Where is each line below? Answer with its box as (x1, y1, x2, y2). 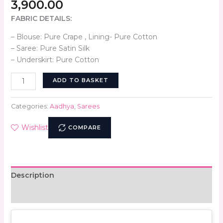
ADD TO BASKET (53, 76, 109, 84)
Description (10, 171, 54, 180)
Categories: (10, 103, 50, 111)
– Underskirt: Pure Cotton (10, 55, 99, 64)
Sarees (77, 103, 100, 111)
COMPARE (68, 124, 101, 131)
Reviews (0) (10, 189, 53, 199)
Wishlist (21, 123, 48, 132)
